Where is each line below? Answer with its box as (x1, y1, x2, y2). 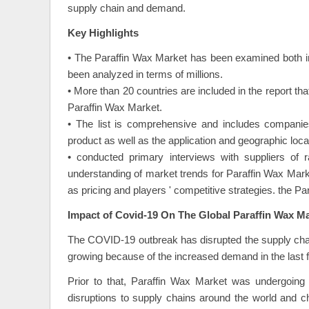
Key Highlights (68, 28, 139, 39)
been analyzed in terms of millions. (68, 69, 223, 81)
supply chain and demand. (68, 3, 186, 14)
